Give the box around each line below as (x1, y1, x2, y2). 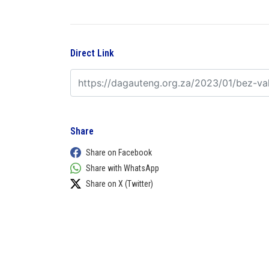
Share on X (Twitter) (86, 179, 153, 189)
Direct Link (70, 47, 114, 59)
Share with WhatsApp (86, 163, 159, 173)
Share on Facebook (86, 148, 152, 157)
